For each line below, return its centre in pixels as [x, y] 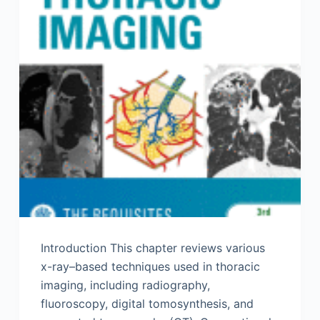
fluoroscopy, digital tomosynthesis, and [147, 304]
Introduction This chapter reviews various [152, 248]
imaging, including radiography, [125, 285]
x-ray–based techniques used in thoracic [150, 267]
